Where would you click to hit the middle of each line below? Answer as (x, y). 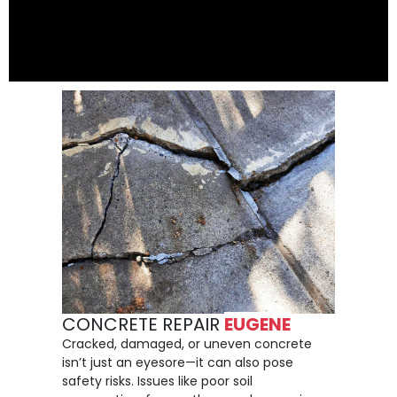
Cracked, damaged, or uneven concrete (187, 344)
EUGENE (257, 325)
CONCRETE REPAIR (143, 325)
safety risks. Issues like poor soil (157, 381)
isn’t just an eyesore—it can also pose (178, 363)
